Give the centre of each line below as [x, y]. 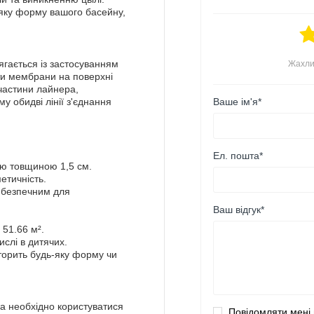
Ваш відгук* [238, 209]
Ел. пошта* [238, 155]
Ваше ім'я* [237, 102]
